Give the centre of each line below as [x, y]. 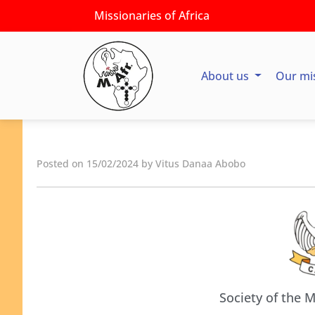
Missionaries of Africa [152, 15]
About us [226, 76]
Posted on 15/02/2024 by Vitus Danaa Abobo [141, 163]
